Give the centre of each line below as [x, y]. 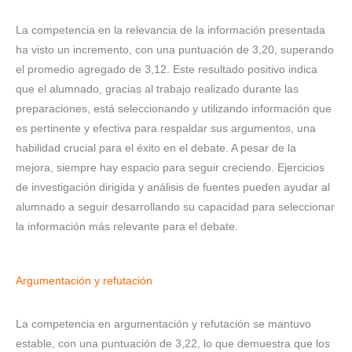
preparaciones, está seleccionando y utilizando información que [174, 109]
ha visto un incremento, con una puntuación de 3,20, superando [175, 50]
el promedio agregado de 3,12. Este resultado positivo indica [167, 70]
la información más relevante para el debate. [127, 227]
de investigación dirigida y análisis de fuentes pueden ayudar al [173, 188]
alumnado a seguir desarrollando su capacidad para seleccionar [175, 207]
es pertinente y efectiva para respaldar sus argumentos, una [166, 129]
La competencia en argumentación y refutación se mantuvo [163, 324]
